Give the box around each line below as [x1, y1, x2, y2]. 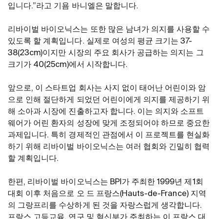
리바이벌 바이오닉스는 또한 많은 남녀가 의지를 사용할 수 [8, 26, 210, 34]
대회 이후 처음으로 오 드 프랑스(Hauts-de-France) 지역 [8, 190, 206, 198]
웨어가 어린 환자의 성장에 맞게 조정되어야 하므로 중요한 [8, 120, 210, 128]
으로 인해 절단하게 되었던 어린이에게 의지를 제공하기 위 [8, 96, 210, 105]
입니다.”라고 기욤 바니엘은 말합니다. [8, 2, 139, 11]
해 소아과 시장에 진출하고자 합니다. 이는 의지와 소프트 [8, 108, 204, 116]
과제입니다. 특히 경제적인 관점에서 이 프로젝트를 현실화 [8, 131, 210, 140]
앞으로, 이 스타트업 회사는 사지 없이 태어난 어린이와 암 [8, 85, 206, 93]
